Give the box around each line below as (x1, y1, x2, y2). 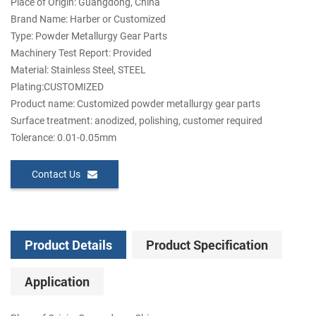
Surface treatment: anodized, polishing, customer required (11, 115, 262, 127)
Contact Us (32, 169, 80, 181)
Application (25, 273, 90, 291)
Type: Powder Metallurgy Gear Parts (11, 30, 167, 42)
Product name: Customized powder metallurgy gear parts (11, 98, 260, 110)
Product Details (25, 236, 112, 254)
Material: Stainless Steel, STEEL (11, 64, 146, 76)
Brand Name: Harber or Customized (11, 13, 166, 25)
